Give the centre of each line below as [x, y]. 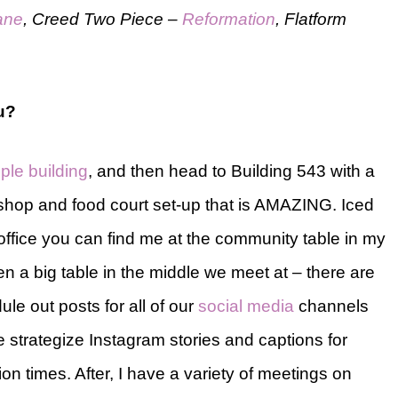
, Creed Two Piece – [103, 19]
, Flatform [311, 19]
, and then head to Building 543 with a [231, 171]
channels [331, 306]
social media [246, 306]
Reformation [229, 19]
